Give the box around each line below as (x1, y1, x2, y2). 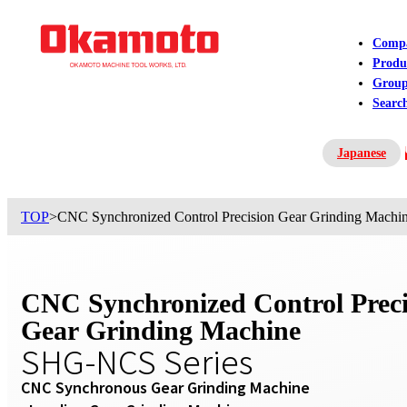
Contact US (323, 166, 386, 180)
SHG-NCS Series (21, 337, 253, 383)
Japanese (337, 146, 386, 160)
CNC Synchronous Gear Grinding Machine (21, 376, 310, 398)
